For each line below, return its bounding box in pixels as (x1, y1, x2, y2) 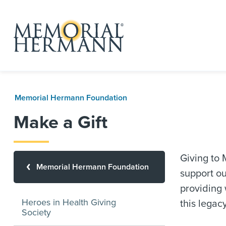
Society (22, 207, 51, 218)
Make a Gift (14, 111, 107, 133)
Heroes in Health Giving (22, 197, 116, 208)
